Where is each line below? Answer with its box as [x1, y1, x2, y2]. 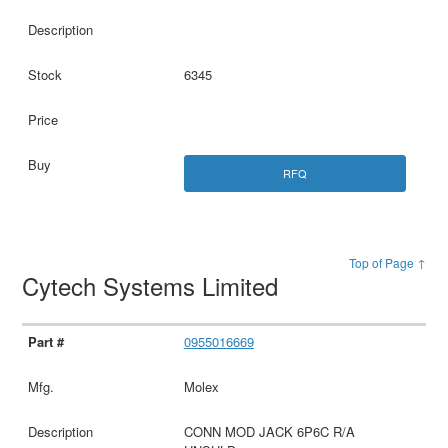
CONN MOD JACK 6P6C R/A [183, 422, 355, 442]
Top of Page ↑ [348, 254, 426, 272]
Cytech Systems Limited [22, 268, 286, 304]
